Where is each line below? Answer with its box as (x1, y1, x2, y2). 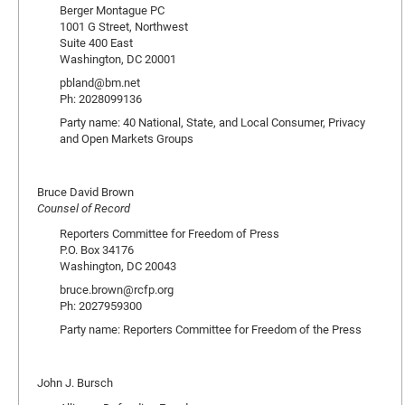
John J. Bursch (37, 374, 113, 391)
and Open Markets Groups (60, 130, 193, 146)
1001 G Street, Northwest (60, 18, 188, 34)
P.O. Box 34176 (60, 241, 134, 258)
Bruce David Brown (37, 184, 134, 200)
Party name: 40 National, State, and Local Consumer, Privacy (60, 114, 365, 130)
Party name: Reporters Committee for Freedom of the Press (60, 321, 362, 337)
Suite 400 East (60, 34, 133, 51)
